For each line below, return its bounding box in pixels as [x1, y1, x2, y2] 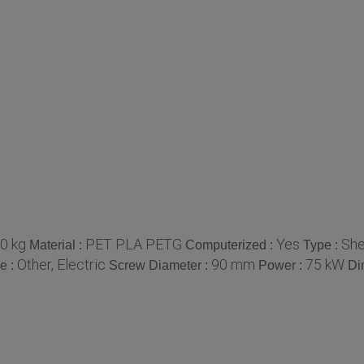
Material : [29, 237, 85, 252]
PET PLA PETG [85, 235, 182, 253]
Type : [303, 237, 341, 252]
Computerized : [185, 237, 276, 252]
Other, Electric [17, 255, 106, 273]
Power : [258, 258, 305, 272]
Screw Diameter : [109, 258, 211, 272]
